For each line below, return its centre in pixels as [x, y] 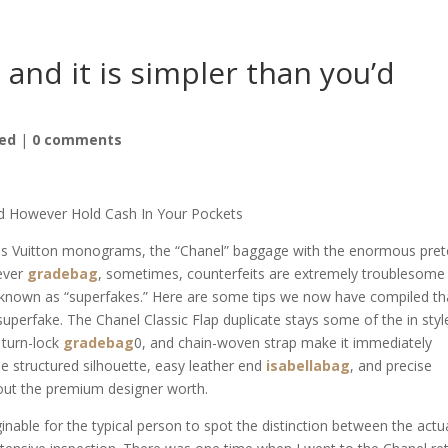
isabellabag [308, 365]
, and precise [391, 365]
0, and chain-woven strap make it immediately [283, 342]
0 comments [77, 139]
